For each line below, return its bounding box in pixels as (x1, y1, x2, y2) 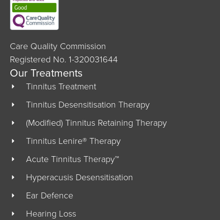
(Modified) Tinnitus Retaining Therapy (26, 116, 167, 129)
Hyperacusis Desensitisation (26, 170, 133, 184)
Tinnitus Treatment (26, 80, 96, 93)
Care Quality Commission (10, 39, 106, 53)
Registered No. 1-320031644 (10, 53, 118, 66)
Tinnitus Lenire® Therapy (26, 134, 121, 147)
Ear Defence (26, 189, 73, 202)
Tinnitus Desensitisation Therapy (26, 98, 150, 111)
